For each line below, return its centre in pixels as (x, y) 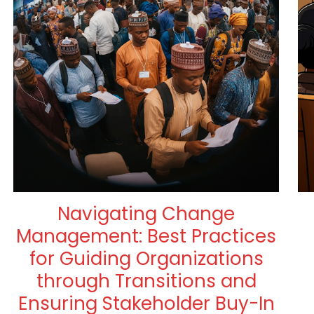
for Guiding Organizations (146, 259)
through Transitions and (146, 281)
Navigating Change (146, 214)
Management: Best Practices (146, 237)
